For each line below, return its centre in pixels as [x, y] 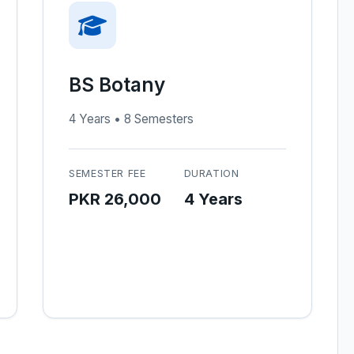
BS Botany [117, 85]
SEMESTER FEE [107, 173]
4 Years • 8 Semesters [131, 119]
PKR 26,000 [115, 199]
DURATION [211, 173]
